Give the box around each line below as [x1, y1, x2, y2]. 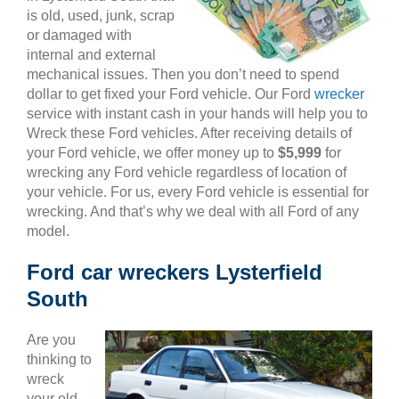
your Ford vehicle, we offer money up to [27, 145, 278, 160]
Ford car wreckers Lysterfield [27, 260, 322, 284]
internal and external [27, 47, 156, 62]
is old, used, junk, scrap [27, 8, 175, 23]
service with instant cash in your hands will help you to [27, 106, 368, 121]
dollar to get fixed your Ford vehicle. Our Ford [27, 86, 314, 102]
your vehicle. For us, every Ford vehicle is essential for [27, 184, 369, 199]
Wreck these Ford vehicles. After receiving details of [27, 126, 352, 141]
